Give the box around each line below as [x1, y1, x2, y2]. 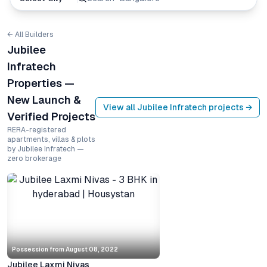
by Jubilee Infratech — [7, 145, 84, 153]
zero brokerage [7, 154, 61, 163]
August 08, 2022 [66, 246, 118, 253]
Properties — [7, 77, 74, 89]
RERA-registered [7, 126, 66, 134]
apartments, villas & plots [7, 135, 95, 144]
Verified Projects [7, 110, 95, 123]
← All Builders [7, 30, 54, 39]
